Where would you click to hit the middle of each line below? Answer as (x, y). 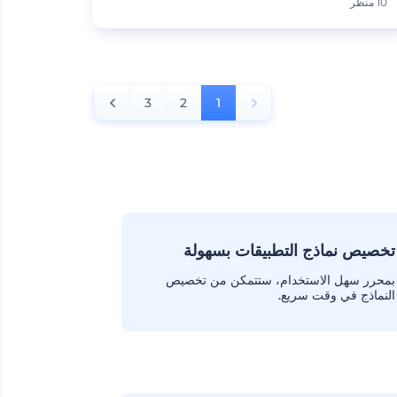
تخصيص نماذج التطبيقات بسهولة (289, 251)
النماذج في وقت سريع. (336, 295)
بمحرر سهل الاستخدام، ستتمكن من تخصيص (280, 280)
